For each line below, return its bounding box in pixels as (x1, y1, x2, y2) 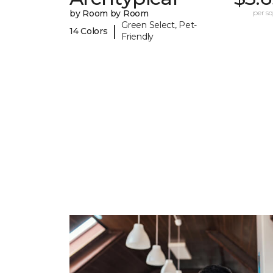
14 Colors (69, 25, 108, 37)
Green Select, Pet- (121, 19, 197, 31)
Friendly (121, 31, 154, 43)
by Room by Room (69, 8, 149, 19)
